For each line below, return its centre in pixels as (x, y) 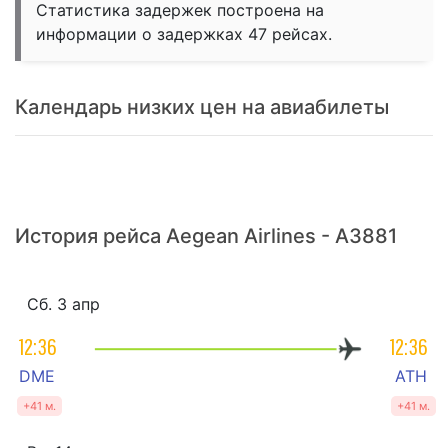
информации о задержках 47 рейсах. (184, 34)
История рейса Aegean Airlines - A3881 (206, 236)
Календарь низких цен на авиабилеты (202, 107)
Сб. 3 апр (63, 304)
